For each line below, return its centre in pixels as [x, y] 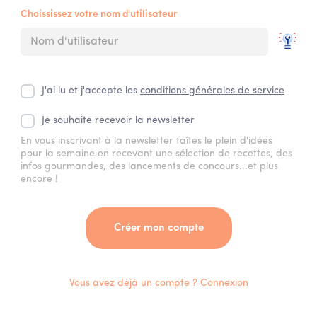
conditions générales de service [212, 91]
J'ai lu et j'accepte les [91, 91]
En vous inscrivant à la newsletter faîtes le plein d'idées [146, 141]
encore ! [39, 179]
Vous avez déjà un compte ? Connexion [158, 283]
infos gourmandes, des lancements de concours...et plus [149, 167]
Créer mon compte [158, 228]
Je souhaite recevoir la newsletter [118, 121]
